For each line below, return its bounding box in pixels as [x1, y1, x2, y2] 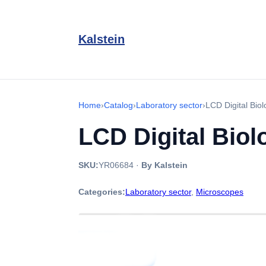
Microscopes [196, 187, 243, 197]
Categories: [78, 187, 125, 197]
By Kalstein [141, 160, 188, 170]
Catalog [104, 100, 133, 110]
